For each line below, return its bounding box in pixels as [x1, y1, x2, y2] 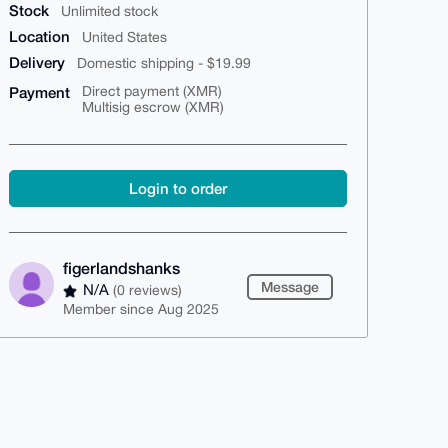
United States [82, 29, 167, 46]
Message [261, 278, 319, 296]
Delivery [9, 53, 65, 72]
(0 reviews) [113, 282, 183, 299]
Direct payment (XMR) [82, 83, 222, 100]
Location [9, 27, 70, 46]
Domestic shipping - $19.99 [77, 55, 251, 72]
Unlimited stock [61, 3, 158, 20]
